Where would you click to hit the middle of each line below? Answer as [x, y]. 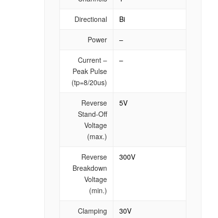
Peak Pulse [90, 71]
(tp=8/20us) [89, 82]
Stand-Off [92, 114]
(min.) [98, 190]
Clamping [92, 210]
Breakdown [90, 168]
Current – [92, 60]
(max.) [97, 136]
